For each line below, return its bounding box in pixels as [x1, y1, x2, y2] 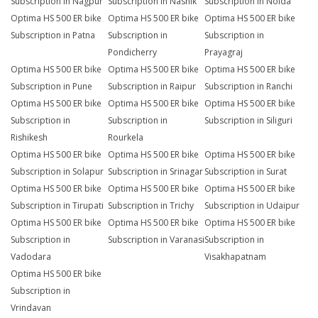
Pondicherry [107, 46, 157, 59]
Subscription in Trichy [107, 199, 194, 212]
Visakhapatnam [204, 251, 267, 263]
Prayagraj [204, 46, 243, 59]
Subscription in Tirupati [11, 199, 104, 212]
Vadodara [11, 251, 51, 263]
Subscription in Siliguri [204, 114, 293, 127]
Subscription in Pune [11, 80, 92, 93]
